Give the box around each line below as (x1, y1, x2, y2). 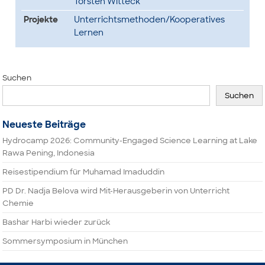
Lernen (73, 27, 104, 38)
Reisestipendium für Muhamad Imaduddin (2, 167, 165, 177)
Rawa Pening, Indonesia (2, 148, 95, 158)
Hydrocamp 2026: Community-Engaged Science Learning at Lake (2, 135, 258, 146)
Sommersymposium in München (2, 236, 128, 246)
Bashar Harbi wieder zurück (2, 217, 111, 227)
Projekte (23, 14, 58, 25)
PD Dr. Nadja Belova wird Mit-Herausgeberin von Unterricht (2, 186, 230, 196)
